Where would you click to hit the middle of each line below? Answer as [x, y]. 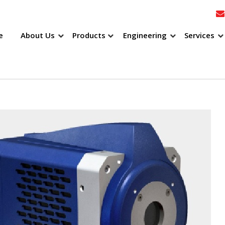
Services [199, 35]
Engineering [145, 35]
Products [89, 35]
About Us [38, 35]
